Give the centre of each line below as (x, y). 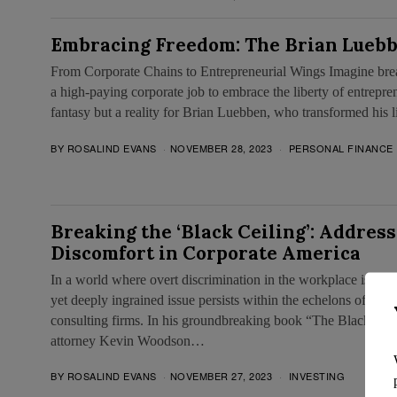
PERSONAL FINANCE (341, 148)
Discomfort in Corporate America (206, 253)
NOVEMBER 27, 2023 (221, 376)
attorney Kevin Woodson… (128, 340)
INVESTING (316, 376)
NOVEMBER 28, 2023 (221, 148)
